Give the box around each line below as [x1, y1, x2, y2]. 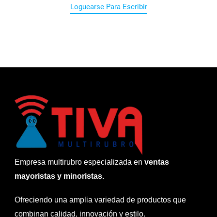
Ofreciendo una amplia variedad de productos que [15, 196, 186, 204]
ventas [144, 158, 169, 167]
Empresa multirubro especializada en [15, 158, 144, 167]
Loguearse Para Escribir [70, 2, 147, 11]
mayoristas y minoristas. [15, 172, 104, 181]
